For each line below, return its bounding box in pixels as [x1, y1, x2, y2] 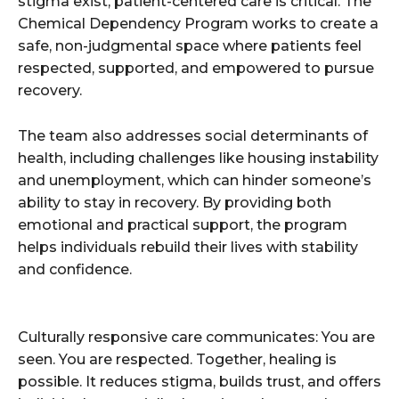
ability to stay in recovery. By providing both [18, 194, 331, 212]
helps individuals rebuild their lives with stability [18, 239, 358, 256]
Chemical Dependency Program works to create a [18, 15, 379, 33]
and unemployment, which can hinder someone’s [18, 172, 371, 190]
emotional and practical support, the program [18, 216, 347, 234]
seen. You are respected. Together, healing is [18, 351, 337, 369]
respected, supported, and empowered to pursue [18, 60, 374, 77]
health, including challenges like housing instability [18, 150, 379, 167]
